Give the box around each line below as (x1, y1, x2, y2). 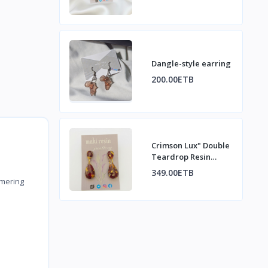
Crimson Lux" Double (151, 140, 230, 151)
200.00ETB (151, 73, 194, 85)
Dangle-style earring (151, 57, 231, 69)
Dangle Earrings (151, 163, 213, 174)
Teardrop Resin (151, 151, 211, 163)
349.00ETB (151, 167, 194, 179)
